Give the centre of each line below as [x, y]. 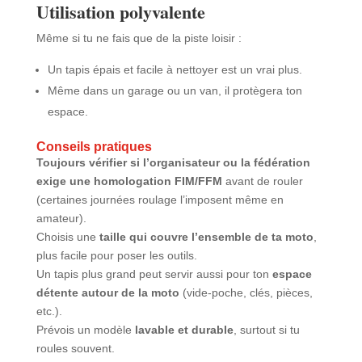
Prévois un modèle [85, 329]
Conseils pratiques [94, 146]
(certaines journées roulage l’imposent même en [160, 199]
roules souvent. [75, 348]
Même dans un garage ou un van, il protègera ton [175, 90]
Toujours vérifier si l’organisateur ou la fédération [173, 162]
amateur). [61, 218]
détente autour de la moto [107, 292]
